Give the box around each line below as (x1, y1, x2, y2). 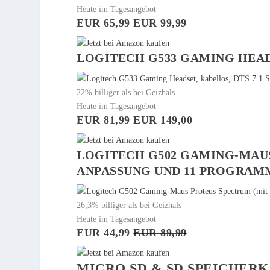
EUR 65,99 (77, 16, 134, 29)
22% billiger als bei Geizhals (77, 87, 175, 97)
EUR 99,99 (133, 16, 187, 29)
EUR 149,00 (133, 113, 193, 126)
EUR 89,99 (133, 226, 187, 239)
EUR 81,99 (77, 113, 134, 126)
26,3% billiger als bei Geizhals (77, 200, 182, 210)
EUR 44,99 (77, 226, 134, 239)
